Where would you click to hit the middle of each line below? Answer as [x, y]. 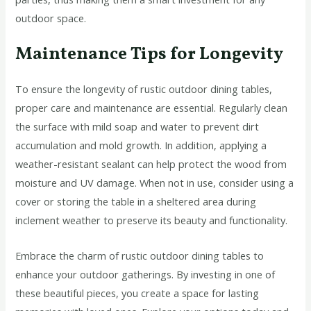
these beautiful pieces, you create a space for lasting [137, 293]
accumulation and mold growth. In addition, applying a [141, 145]
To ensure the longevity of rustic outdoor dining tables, [144, 89]
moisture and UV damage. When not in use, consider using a [155, 183]
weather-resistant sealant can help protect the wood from [151, 164]
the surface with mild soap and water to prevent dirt [137, 127]
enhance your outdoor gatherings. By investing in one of [145, 274]
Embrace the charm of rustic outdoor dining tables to [140, 255]
